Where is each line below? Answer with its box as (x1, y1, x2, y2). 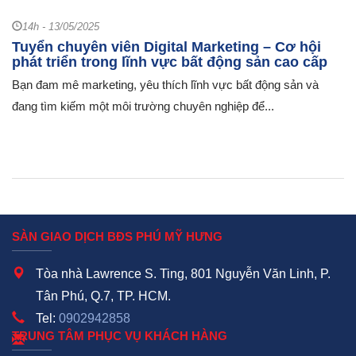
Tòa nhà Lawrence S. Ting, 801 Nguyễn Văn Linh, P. (36, 267, 331, 281)
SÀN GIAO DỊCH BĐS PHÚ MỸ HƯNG (12, 230, 222, 243)
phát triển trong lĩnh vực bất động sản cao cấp (12, 54, 327, 70)
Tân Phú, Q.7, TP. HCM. (36, 289, 171, 303)
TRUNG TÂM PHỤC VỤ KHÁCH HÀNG (12, 329, 227, 342)
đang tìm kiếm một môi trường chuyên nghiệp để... (12, 99, 274, 113)
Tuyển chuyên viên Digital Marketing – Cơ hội (12, 39, 321, 55)
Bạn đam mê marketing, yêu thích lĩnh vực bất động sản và (12, 78, 319, 91)
